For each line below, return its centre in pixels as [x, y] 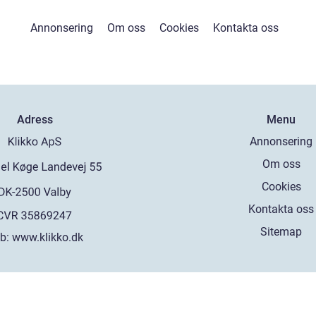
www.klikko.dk [48, 237]
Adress [35, 120]
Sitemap [281, 232]
